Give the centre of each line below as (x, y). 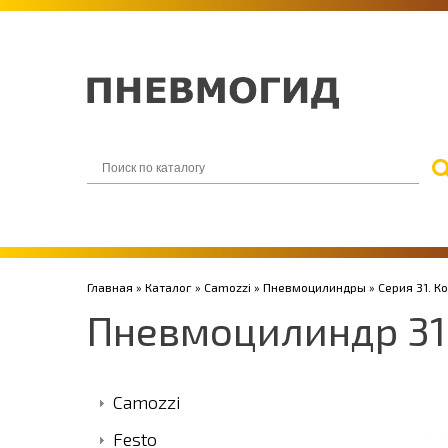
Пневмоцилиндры (314, 287)
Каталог (168, 287)
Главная (110, 287)
